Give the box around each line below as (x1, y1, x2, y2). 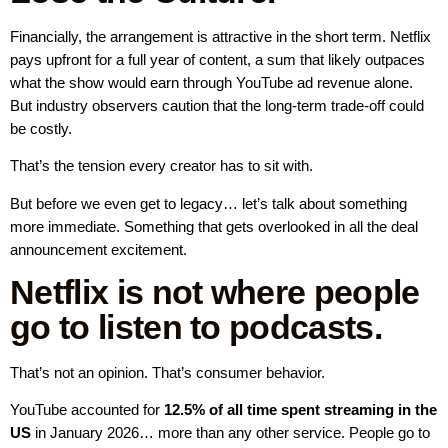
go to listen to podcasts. (10, 307, 383, 346)
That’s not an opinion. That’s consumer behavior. (10, 363, 325, 381)
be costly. (10, 119, 72, 137)
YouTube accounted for (10, 401, 164, 419)
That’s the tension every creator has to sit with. (10, 157, 313, 175)
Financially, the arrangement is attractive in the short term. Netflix (10, 27, 431, 45)
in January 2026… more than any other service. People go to (31, 424, 430, 442)
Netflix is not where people (10, 272, 420, 311)
